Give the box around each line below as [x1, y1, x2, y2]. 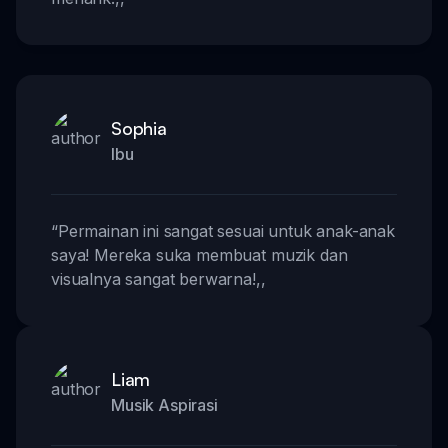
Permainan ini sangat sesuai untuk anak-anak [57, 220, 395, 241]
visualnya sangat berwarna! [51, 268, 256, 289]
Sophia [111, 116, 167, 139]
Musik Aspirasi [111, 394, 218, 415]
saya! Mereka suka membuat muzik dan [51, 244, 348, 265]
